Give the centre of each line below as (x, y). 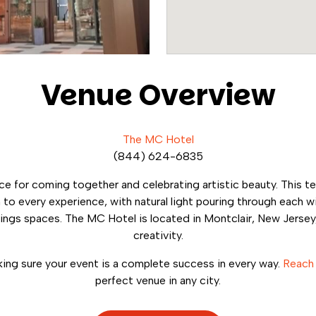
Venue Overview (158, 95)
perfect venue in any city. (158, 280)
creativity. (158, 235)
